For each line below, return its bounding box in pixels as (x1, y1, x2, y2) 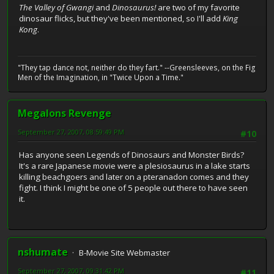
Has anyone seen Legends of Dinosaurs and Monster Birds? (19, 149, 244, 161)
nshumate (18, 245, 68, 259)
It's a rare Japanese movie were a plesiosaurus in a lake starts (19, 160, 250, 172)
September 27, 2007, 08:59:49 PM (18, 127, 124, 136)
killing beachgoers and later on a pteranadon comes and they (19, 171, 249, 183)
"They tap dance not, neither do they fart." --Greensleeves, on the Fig (18, 62, 256, 73)
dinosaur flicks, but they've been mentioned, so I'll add (19, 13, 223, 24)
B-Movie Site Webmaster (79, 247, 170, 259)
